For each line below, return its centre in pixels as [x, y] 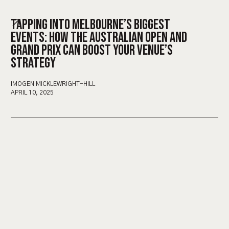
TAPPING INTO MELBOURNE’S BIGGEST [90, 25]
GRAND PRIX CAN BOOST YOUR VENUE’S [92, 50]
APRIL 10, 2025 [32, 92]
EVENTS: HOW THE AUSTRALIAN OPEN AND [99, 37]
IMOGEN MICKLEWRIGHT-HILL [53, 84]
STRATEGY [33, 63]
